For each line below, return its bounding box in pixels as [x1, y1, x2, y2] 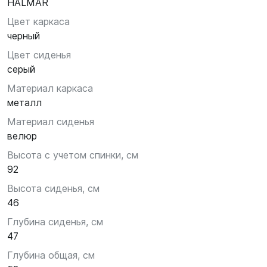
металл [7, 97, 42, 108]
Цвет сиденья [7, 49, 71, 61]
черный [7, 30, 40, 42]
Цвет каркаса [7, 15, 70, 27]
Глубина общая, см [7, 249, 95, 261]
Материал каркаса [7, 82, 93, 94]
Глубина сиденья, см [7, 216, 103, 228]
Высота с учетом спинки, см [7, 149, 138, 161]
